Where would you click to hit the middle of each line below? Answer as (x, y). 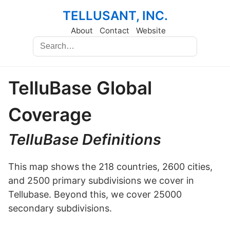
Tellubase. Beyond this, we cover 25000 (95, 195)
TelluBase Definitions (85, 140)
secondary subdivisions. (60, 208)
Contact (114, 30)
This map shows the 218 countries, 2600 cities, (110, 167)
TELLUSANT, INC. (115, 15)
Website (151, 30)
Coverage (50, 115)
